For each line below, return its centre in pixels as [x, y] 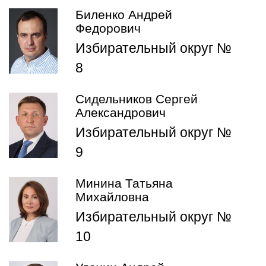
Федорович [108, 29]
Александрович [121, 113]
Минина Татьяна [124, 184]
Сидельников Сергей [137, 99]
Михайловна [112, 197]
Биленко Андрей [124, 15]
